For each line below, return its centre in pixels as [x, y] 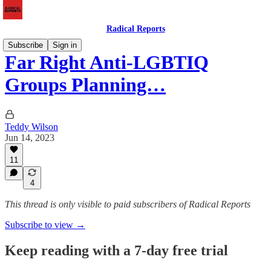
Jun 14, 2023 [30, 137]
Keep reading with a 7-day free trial [116, 250]
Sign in [65, 45]
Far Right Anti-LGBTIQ [107, 63]
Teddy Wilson [31, 126]
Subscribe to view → [45, 225]
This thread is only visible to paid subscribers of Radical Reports [128, 204]
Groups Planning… [85, 85]
